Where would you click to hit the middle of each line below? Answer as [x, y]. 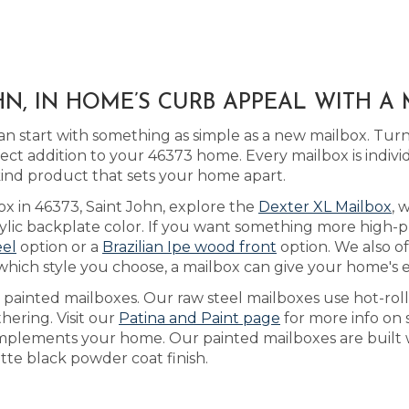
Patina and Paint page [199, 318]
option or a [59, 247]
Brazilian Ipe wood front [189, 247]
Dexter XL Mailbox [325, 207]
